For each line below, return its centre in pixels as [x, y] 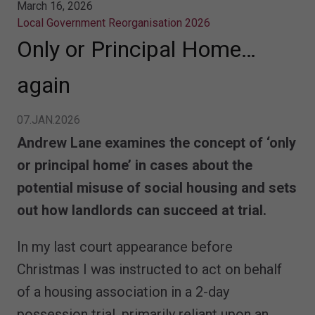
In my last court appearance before [125, 246]
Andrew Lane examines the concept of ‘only [156, 142]
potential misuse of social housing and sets [157, 187]
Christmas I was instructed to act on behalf [149, 269]
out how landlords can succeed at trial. [142, 210]
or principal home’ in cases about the [135, 165]
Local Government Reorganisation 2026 [114, 22]
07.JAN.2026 [49, 120]
